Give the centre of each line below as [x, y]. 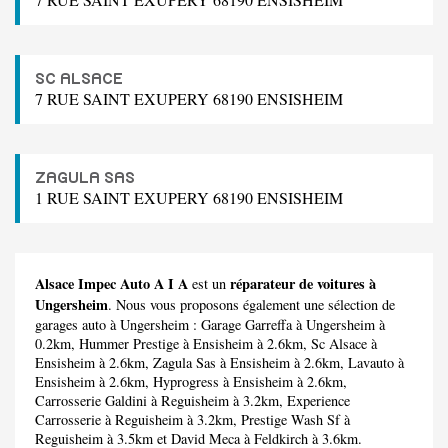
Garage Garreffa [246, 324]
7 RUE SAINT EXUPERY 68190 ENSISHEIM [189, 98]
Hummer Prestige [129, 343]
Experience [318, 400]
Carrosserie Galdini [91, 400]
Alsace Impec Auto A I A [111, 283]
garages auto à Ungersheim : [118, 324]
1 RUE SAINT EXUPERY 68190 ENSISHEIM [189, 197]
